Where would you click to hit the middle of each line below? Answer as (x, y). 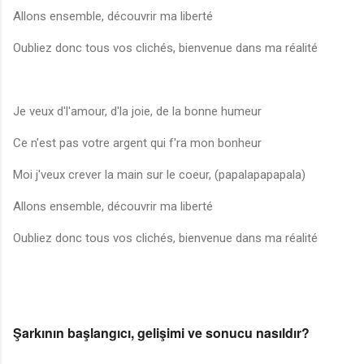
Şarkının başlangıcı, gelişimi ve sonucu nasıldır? (161, 333)
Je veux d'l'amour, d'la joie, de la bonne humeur (137, 112)
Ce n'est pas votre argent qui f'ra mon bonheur (137, 143)
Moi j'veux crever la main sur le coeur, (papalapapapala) (159, 175)
